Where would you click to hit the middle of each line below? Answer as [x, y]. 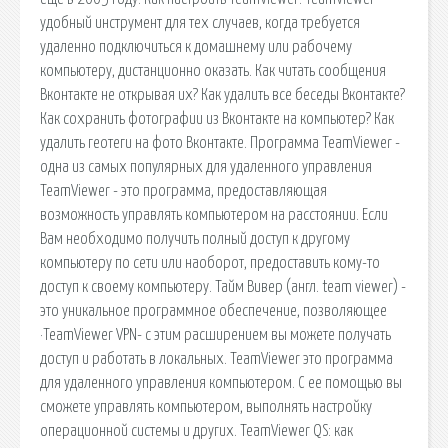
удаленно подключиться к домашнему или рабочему [196, 46]
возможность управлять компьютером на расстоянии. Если [214, 214]
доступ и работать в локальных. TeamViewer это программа [216, 358]
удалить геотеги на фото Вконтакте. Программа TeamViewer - [220, 142]
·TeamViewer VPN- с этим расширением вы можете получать [215, 334]
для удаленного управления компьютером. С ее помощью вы [221, 382]
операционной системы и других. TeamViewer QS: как [196, 430]
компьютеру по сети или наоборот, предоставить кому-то [210, 262]
